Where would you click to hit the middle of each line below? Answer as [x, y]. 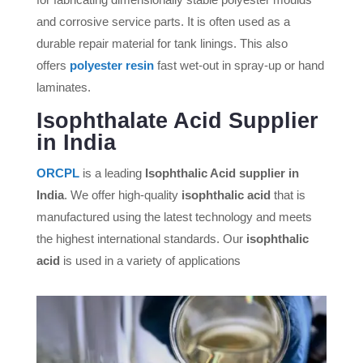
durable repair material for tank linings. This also [162, 44]
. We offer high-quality [122, 195]
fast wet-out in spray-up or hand [239, 66]
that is [288, 195]
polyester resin [111, 66]
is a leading [112, 173]
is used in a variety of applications [150, 261]
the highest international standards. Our [141, 239]
